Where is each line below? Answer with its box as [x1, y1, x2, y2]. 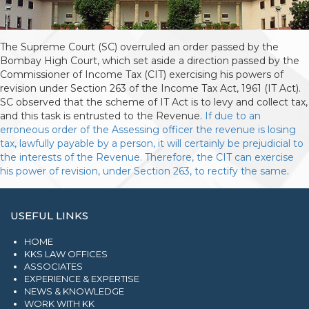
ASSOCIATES [24, 261, 83, 272]
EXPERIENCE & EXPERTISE [24, 273, 139, 285]
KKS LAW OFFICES [24, 248, 108, 260]
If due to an [205, 110, 261, 123]
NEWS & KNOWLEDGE [24, 286, 124, 297]
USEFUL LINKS [10, 209, 88, 223]
